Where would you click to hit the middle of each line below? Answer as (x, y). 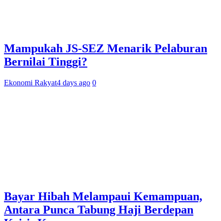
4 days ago (74, 82)
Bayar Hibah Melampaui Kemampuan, (103, 197)
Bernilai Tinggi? (46, 61)
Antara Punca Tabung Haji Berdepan (99, 210)
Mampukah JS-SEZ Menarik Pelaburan (106, 48)
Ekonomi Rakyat (30, 82)
